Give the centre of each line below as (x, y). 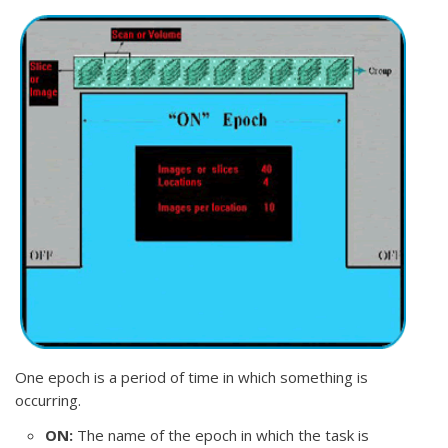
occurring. (48, 400)
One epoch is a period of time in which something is (191, 377)
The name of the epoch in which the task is (221, 435)
